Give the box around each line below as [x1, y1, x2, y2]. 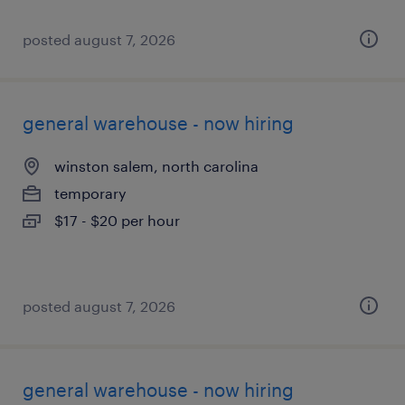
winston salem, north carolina [54, 157, 259, 174]
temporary [54, 184, 127, 202]
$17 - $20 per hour [54, 212, 180, 229]
